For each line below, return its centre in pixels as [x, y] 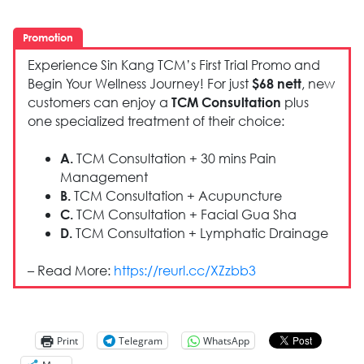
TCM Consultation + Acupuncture [177, 196]
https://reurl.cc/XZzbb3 [185, 271]
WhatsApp [226, 340]
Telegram [140, 340]
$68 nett [277, 84]
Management [104, 177]
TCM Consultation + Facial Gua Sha [185, 214]
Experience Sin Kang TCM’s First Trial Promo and [174, 65]
